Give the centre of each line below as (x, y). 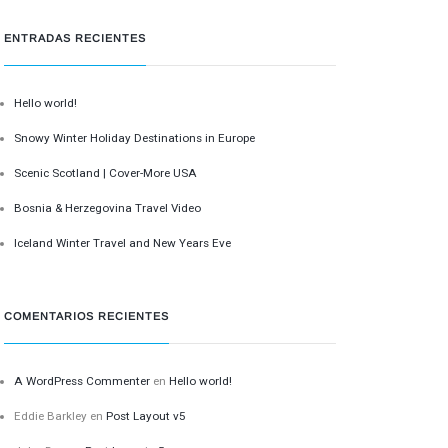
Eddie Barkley (51, 415)
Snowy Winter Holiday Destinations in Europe (135, 137)
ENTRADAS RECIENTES (75, 38)
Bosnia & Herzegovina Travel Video (108, 207)
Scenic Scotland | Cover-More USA (106, 172)
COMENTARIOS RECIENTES (87, 316)
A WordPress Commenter (82, 380)
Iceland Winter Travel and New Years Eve (123, 242)
